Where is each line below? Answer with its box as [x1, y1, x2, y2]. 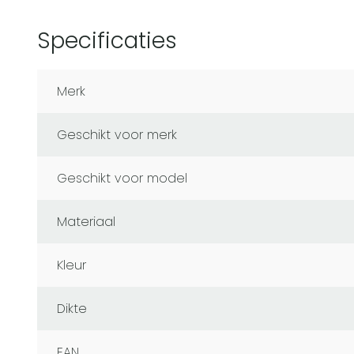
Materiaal [67, 212, 115, 231]
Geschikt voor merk [67, 125, 177, 144]
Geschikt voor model [67, 168, 187, 187]
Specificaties [37, 24, 177, 56]
